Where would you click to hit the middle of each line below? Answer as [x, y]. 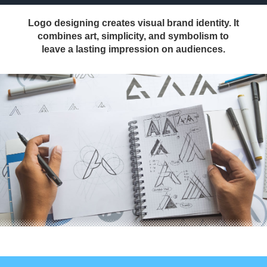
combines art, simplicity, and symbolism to [133, 36]
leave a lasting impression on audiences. [133, 49]
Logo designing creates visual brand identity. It [133, 23]
